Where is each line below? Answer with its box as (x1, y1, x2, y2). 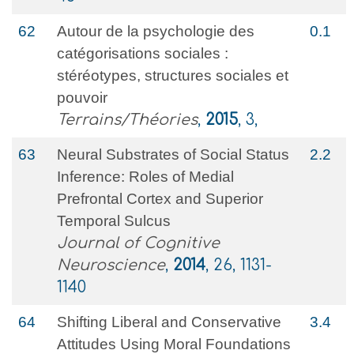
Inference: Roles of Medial (57, 168, 234, 185)
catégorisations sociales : (57, 45, 228, 62)
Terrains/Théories (57, 111, 198, 128)
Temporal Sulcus (57, 213, 171, 229)
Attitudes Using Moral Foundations (57, 336, 291, 352)
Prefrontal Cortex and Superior (57, 190, 263, 207)
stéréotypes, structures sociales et (57, 67, 288, 84)
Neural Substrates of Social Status (57, 146, 289, 163)
